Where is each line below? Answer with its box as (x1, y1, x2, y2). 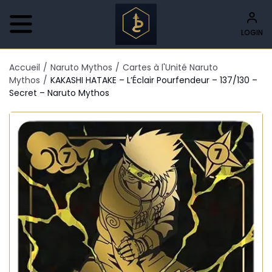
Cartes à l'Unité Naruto (123, 61, 218, 73)
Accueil (9, 61, 40, 73)
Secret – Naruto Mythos (9, 87, 109, 99)
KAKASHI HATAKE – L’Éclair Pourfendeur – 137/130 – (50, 74, 257, 86)
